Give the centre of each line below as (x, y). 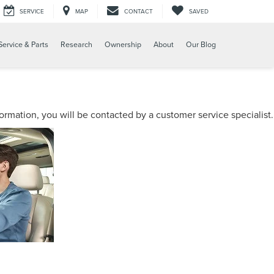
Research (76, 45)
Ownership (123, 45)
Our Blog (201, 45)
